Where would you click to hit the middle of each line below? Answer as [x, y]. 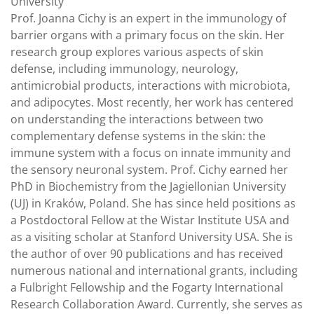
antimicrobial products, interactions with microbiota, [150, 86]
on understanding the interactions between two [137, 120]
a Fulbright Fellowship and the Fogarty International [147, 288]
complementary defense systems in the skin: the [138, 136]
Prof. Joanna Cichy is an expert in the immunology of [148, 19]
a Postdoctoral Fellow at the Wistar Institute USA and [150, 220]
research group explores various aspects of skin [137, 52]
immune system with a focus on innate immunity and [151, 153]
